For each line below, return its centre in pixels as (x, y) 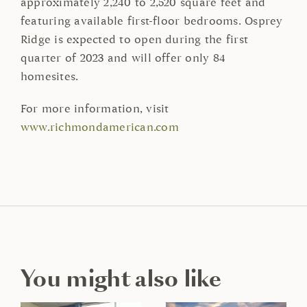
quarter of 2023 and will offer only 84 (123, 59)
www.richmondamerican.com (99, 128)
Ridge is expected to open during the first (134, 40)
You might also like (121, 279)
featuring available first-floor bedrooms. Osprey (151, 22)
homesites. (49, 77)
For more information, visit (95, 109)
